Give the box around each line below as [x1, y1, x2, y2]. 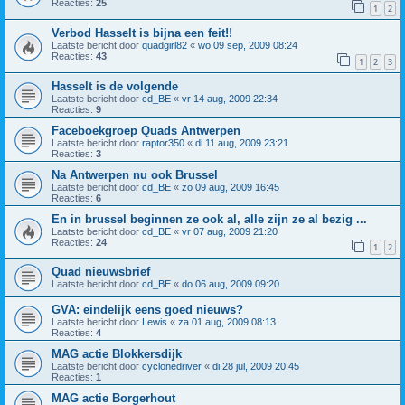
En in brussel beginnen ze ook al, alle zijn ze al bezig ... [52, 212, 367, 226]
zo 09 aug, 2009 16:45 [182, 181, 279, 193]
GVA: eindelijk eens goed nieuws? [52, 303, 243, 317]
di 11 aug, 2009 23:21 [195, 137, 288, 148]
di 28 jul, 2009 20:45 [212, 361, 299, 372]
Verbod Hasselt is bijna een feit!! [52, 26, 232, 41]
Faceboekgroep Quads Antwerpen [52, 123, 240, 137]
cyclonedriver [142, 361, 202, 372]
